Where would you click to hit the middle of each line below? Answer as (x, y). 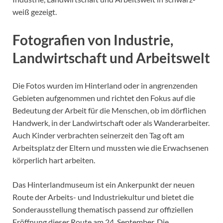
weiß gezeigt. (35, 12)
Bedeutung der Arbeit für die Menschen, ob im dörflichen (109, 110)
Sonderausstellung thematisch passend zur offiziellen (103, 209)
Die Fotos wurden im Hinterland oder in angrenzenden (105, 85)
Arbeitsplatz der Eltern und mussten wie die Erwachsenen (111, 147)
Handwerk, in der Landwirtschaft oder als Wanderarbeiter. (111, 122)
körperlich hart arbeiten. (54, 160)
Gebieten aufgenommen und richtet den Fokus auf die (104, 98)
